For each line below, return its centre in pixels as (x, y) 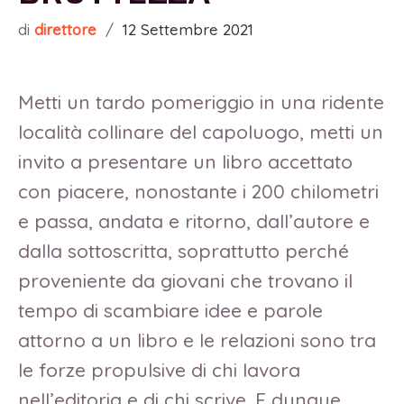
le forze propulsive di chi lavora (159, 370)
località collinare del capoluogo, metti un (201, 132)
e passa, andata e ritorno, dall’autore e (194, 221)
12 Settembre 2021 (188, 30)
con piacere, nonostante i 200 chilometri (198, 192)
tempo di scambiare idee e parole (170, 311)
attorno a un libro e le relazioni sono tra (197, 340)
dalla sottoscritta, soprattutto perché (184, 251)
